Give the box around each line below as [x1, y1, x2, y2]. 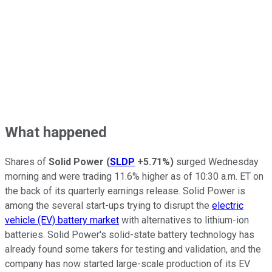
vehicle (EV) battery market [5, 214, 119, 226]
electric [212, 200, 243, 212]
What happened [5, 123, 107, 141]
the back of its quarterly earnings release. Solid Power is [5, 185, 245, 197]
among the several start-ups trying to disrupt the [5, 200, 212, 212]
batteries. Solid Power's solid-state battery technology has [5, 229, 254, 241]
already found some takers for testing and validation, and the [5, 243, 261, 256]
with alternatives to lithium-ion [119, 214, 249, 226]
